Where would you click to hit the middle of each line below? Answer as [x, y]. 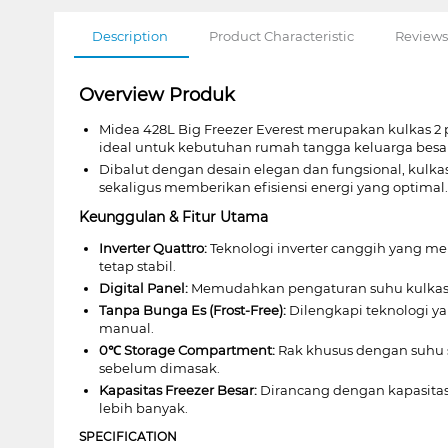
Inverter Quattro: [152, 247]
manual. [126, 327]
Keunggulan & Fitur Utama [173, 216]
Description [129, 35]
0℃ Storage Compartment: [186, 349]
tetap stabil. [137, 265]
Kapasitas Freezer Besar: [177, 389]
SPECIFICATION [127, 436]
